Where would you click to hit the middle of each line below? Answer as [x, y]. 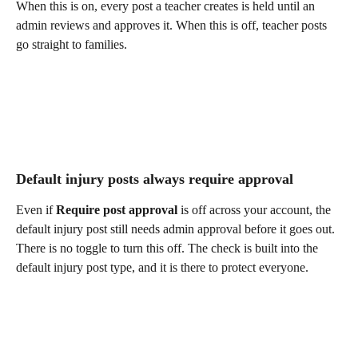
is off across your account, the [256, 210]
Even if [36, 210]
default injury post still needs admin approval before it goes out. [177, 229]
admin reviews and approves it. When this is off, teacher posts [173, 26]
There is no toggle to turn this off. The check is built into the [169, 249]
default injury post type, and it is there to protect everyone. [162, 268]
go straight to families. [72, 45]
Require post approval [117, 210]
